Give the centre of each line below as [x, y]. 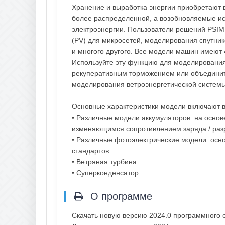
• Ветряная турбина [104, 161]
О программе [120, 196]
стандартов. [91, 150]
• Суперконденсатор [105, 173]
